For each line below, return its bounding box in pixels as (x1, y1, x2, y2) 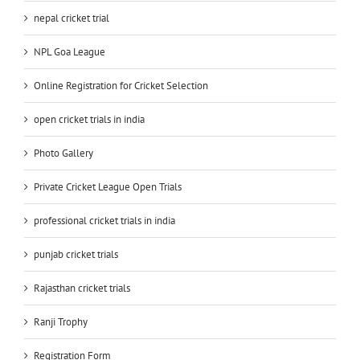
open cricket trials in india (34, 112, 145, 126)
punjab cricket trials (34, 247, 118, 261)
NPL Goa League (34, 44, 105, 59)
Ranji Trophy (34, 314, 88, 329)
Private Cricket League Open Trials (34, 179, 182, 194)
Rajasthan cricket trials (34, 280, 130, 295)
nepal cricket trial (34, 10, 109, 25)
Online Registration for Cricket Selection (34, 78, 208, 92)
